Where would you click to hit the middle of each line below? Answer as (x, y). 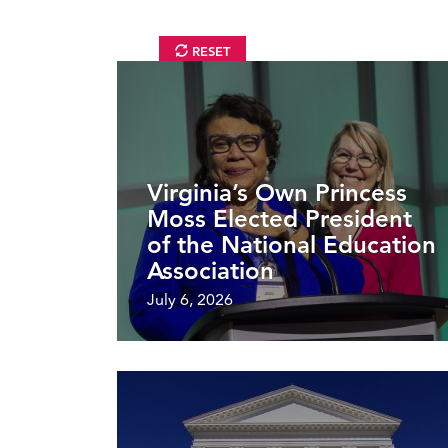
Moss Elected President (279, 218)
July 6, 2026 (190, 299)
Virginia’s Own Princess (277, 192)
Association (210, 270)
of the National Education (291, 244)
